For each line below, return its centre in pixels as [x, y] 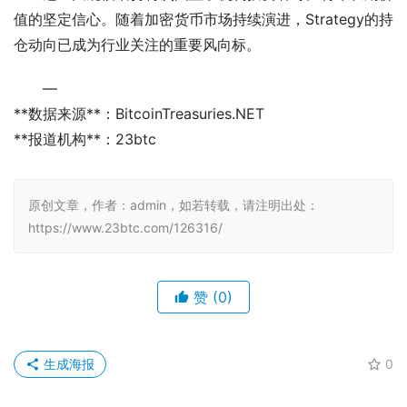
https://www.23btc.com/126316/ [125, 228]
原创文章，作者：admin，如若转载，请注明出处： [174, 205]
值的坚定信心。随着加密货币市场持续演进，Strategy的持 [203, 20]
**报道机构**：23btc [85, 139]
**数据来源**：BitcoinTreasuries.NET [139, 114]
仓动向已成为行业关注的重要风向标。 [137, 45]
